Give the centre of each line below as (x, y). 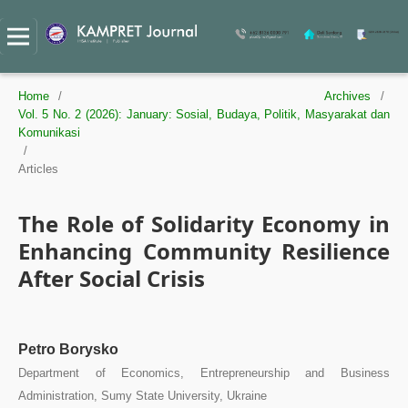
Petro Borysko (68, 349)
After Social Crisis (111, 278)
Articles (38, 168)
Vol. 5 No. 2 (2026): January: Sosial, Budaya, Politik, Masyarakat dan (204, 114)
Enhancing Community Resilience (204, 250)
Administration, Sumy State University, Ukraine (142, 395)
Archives (348, 96)
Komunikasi (49, 132)
